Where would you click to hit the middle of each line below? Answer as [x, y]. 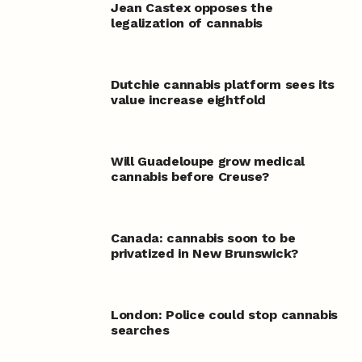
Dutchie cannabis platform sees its [222, 85]
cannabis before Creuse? [189, 177]
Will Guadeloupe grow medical [207, 162]
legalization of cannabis [187, 23]
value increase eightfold [188, 100]
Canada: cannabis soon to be [203, 238]
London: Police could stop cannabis [224, 315]
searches [140, 330]
